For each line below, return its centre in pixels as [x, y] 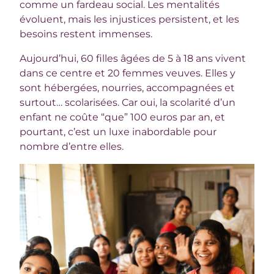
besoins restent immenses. [86, 34]
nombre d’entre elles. [72, 147]
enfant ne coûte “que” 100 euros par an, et [123, 117]
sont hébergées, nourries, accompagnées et [128, 88]
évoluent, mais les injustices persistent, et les [130, 20]
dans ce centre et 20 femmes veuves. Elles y [128, 73]
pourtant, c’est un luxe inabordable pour [118, 132]
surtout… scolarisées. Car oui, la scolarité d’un [128, 103]
